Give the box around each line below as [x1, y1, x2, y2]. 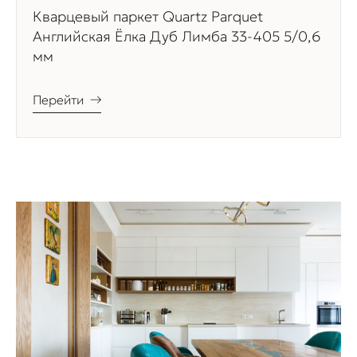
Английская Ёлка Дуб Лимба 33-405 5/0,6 [33, 27, 320, 46]
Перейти [33, 92, 84, 108]
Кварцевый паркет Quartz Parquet [33, 7, 263, 26]
